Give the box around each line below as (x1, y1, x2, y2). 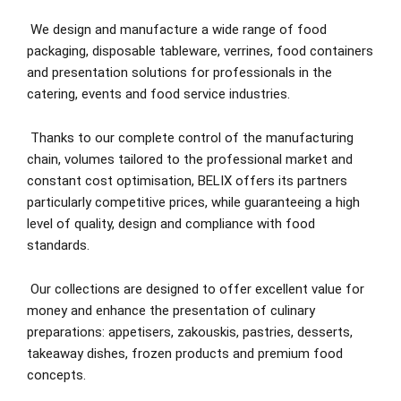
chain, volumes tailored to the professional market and (27, 151, 353, 168)
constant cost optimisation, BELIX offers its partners (27, 173, 347, 190)
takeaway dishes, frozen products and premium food (27, 346, 343, 363)
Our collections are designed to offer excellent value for (30, 281, 364, 298)
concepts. (27, 367, 86, 384)
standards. (27, 237, 90, 254)
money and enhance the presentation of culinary (27, 303, 315, 320)
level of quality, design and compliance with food (27, 216, 315, 233)
